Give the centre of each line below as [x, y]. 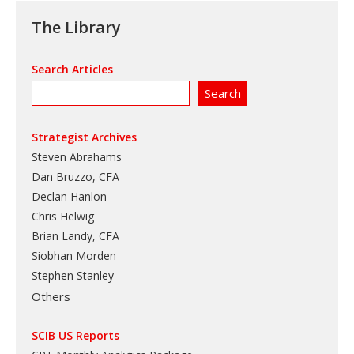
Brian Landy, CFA [75, 236]
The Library [76, 28]
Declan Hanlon [69, 197]
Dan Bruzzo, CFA [75, 177]
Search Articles [72, 70]
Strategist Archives [84, 137]
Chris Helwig [63, 217]
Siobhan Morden [74, 256]
